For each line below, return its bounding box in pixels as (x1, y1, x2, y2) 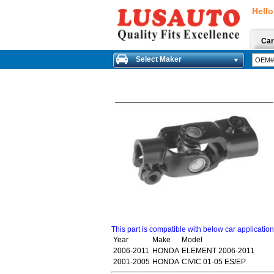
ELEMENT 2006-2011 (182, 246, 254, 255)
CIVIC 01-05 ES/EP (182, 257, 246, 266)
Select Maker (136, 55, 182, 64)
